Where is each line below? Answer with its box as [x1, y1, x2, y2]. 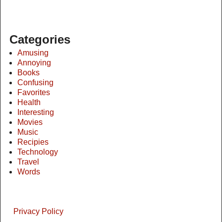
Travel [17, 158, 39, 166]
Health [17, 98, 41, 107]
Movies [17, 118, 43, 127]
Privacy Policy [13, 207, 63, 216]
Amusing [17, 49, 49, 57]
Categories [9, 32, 70, 46]
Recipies [17, 138, 49, 147]
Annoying [17, 58, 51, 67]
